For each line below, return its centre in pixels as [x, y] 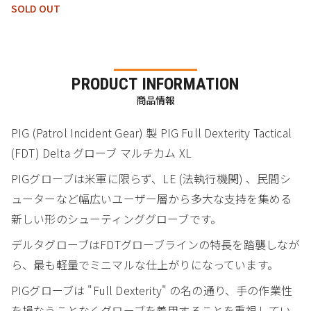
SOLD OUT [36, 9]
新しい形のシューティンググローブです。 [117, 218]
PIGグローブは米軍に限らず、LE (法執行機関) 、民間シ [151, 178]
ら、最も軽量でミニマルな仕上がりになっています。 [145, 264]
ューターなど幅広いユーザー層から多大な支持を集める [152, 198]
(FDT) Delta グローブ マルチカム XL [102, 152]
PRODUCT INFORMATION [155, 84]
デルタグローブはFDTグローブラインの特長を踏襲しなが [155, 244]
